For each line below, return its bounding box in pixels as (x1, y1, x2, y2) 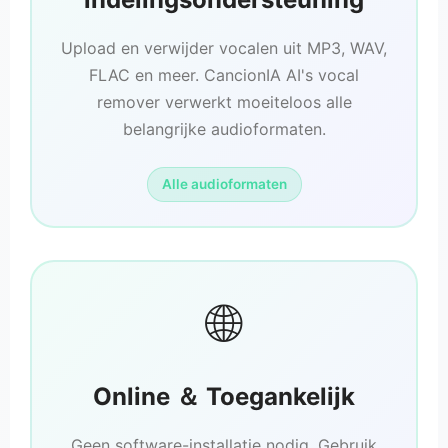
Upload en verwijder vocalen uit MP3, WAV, (61, 38, 387, 59)
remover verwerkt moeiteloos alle (96, 92, 352, 113)
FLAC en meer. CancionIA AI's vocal (89, 65, 359, 86)
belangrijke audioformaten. (122, 119, 326, 140)
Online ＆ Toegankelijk (93, 382, 355, 412)
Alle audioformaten (161, 176, 287, 193)
